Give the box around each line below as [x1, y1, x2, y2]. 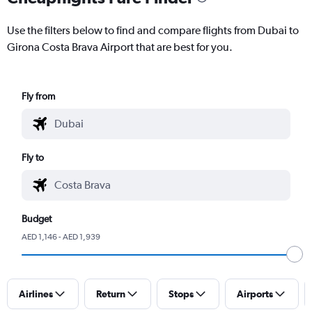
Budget [22, 212, 52, 224]
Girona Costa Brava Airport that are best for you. [7, 40, 233, 54]
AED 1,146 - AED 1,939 [22, 231, 101, 242]
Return [96, 288, 125, 299]
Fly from [22, 90, 56, 102]
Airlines [19, 288, 53, 299]
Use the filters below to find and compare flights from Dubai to [7, 23, 299, 37]
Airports [237, 288, 273, 299]
